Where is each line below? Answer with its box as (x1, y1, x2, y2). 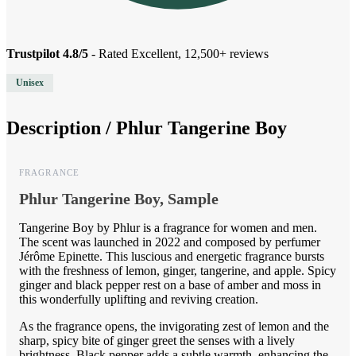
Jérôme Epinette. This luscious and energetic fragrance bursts (19, 250, 324, 264)
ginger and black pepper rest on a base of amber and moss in (19, 278, 321, 292)
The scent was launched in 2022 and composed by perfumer (19, 235, 320, 250)
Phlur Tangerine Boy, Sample (19, 190, 219, 208)
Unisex (16, 77, 44, 89)
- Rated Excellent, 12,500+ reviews (88, 47, 269, 61)
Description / (6, 118, 116, 139)
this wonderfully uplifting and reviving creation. (19, 292, 258, 307)
